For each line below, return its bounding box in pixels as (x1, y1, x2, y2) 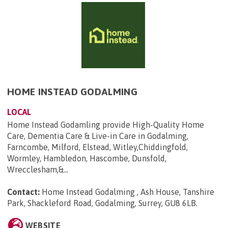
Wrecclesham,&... (7, 165, 68, 174)
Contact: (7, 187, 40, 196)
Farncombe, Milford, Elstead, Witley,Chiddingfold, (7, 142, 188, 152)
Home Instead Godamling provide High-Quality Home (7, 120, 204, 129)
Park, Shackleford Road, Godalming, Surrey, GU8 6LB (7, 198, 196, 208)
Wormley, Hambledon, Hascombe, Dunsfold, (7, 154, 166, 163)
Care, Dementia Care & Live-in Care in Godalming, (7, 131, 188, 140)
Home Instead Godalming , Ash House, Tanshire (42, 187, 214, 196)
